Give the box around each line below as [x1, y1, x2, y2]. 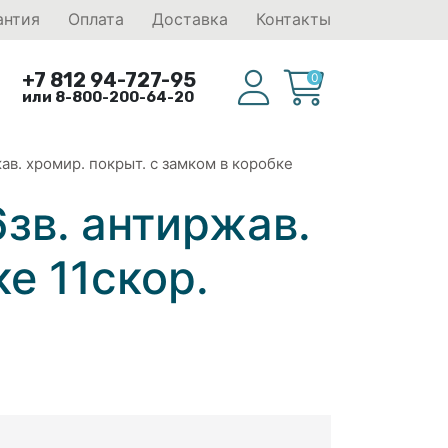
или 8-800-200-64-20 [22, 88, 195, 106]
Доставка [152, 9, 228, 29]
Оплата [68, 9, 124, 29]
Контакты [256, 9, 331, 29]
